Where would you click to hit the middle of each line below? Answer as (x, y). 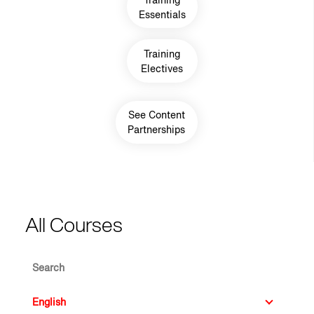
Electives (162, 68)
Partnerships (157, 130)
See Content (156, 115)
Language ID (58, 295)
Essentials (162, 14)
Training (162, 53)
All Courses (74, 224)
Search (43, 260)
